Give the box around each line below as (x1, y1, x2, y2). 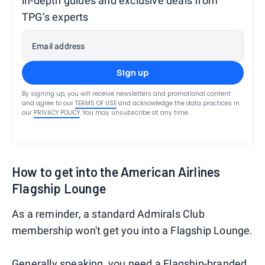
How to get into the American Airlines (12, 163, 221, 179)
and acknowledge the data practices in (118, 98, 240, 108)
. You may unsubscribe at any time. (80, 108, 189, 117)
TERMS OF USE (75, 98, 117, 108)
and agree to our (22, 98, 73, 108)
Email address (32, 41, 85, 51)
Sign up (117, 67, 149, 78)
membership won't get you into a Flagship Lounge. (12, 224, 253, 237)
